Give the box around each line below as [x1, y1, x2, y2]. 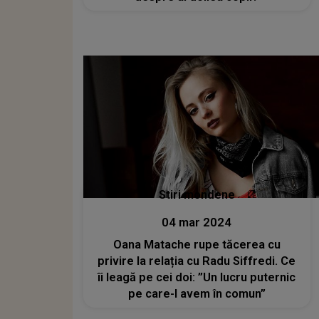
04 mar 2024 [162, 215, 232, 229]
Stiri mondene [158, 187, 235, 202]
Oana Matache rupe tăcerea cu [113, 237, 281, 251]
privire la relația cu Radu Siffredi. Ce [98, 253, 296, 268]
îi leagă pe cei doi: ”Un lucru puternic [98, 270, 296, 284]
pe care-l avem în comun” [127, 286, 266, 300]
